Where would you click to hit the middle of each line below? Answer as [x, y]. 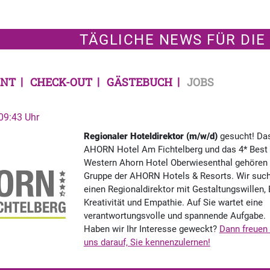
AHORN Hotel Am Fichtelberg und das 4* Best [175, 150]
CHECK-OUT [61, 82]
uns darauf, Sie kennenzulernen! [147, 243]
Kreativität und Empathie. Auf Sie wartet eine [173, 203]
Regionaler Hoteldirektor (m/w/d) [150, 137]
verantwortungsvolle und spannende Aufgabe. [174, 216]
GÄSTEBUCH [140, 82]
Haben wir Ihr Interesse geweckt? [151, 229]
